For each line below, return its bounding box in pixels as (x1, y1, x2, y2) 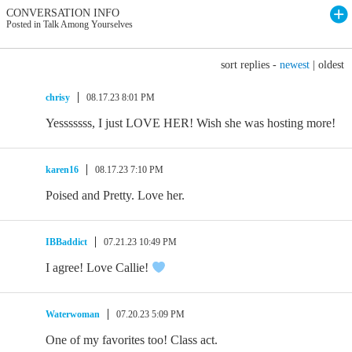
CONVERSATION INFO (6, 7, 119, 19)
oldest (318, 59, 344, 71)
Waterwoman (46, 309, 100, 320)
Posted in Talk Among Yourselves (6, 19, 133, 30)
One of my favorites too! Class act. (46, 333, 218, 346)
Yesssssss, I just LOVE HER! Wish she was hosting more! (46, 116, 335, 130)
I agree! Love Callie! (46, 261, 152, 274)
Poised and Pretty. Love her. (46, 189, 185, 202)
